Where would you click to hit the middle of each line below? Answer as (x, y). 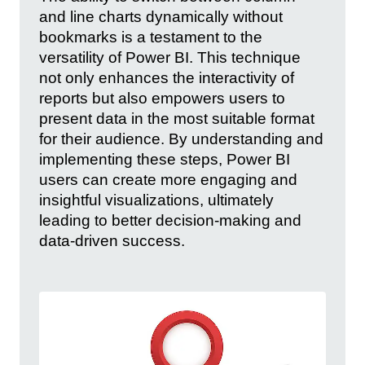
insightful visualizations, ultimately (156, 200)
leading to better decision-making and (170, 221)
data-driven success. (112, 241)
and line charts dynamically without (161, 17)
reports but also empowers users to (162, 99)
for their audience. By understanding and (181, 139)
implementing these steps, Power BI (165, 160)
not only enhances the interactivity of (167, 78)
